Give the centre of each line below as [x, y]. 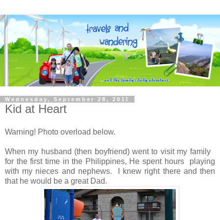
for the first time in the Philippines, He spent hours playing [110, 162]
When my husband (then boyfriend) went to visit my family [110, 152]
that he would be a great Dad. [58, 181]
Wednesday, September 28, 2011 [67, 99]
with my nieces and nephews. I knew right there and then [110, 171]
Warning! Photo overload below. [60, 132]
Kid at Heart [36, 109]
